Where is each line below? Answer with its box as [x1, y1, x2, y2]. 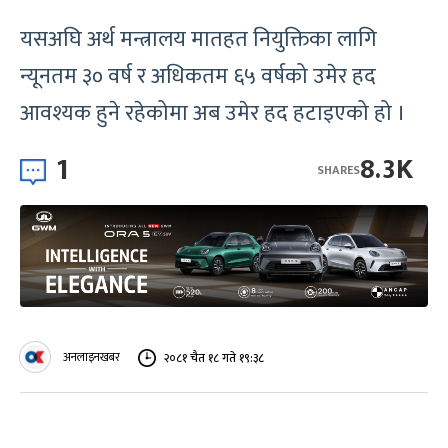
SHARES [317, 159, 360, 180]
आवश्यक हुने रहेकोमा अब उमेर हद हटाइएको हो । [20, 95, 406, 132]
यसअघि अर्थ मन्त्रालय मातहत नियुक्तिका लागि [20, 21, 377, 58]
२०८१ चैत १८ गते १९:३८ [164, 347, 264, 368]
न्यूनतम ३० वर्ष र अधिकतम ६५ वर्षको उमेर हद [20, 58, 376, 95]
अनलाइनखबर [63, 347, 120, 367]
